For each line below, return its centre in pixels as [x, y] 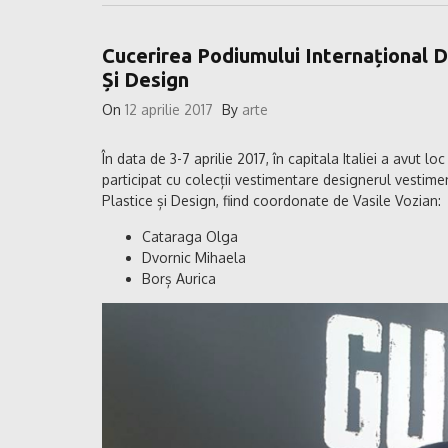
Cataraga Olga [190, 236]
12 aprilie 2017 [169, 109]
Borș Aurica [179, 278]
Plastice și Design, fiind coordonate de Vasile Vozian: [271, 200]
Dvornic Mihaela [194, 257]
